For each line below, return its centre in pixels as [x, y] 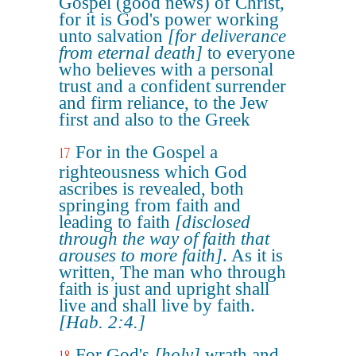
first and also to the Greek [155, 120]
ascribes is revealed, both [151, 189]
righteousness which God [153, 172]
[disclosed [213, 222]
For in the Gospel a [147, 152]
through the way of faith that [164, 239]
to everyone [249, 53]
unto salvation [113, 36]
